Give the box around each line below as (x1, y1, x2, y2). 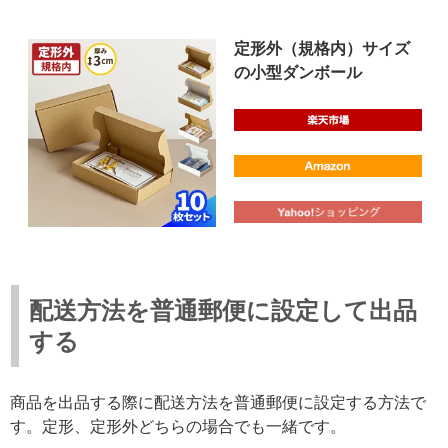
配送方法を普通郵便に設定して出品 (29, 296, 417, 324)
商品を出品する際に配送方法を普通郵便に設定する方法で (10, 393, 426, 411)
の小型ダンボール (234, 63, 362, 81)
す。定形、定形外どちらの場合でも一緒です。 (10, 417, 346, 435)
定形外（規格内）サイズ (234, 39, 410, 57)
